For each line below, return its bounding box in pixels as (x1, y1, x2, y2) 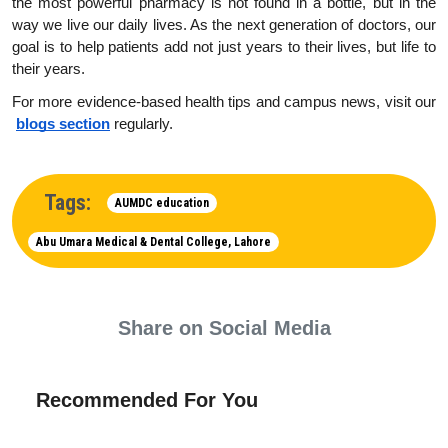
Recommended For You (36, 389, 258, 412)
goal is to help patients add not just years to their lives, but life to (12, 39, 436, 55)
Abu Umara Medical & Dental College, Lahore (35, 235, 271, 250)
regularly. (110, 116, 173, 132)
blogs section (16, 116, 110, 132)
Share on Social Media (117, 317, 331, 340)
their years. (12, 61, 85, 77)
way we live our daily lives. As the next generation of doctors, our (12, 17, 436, 33)
